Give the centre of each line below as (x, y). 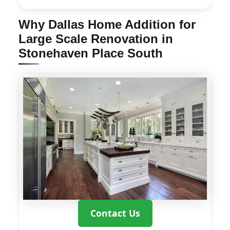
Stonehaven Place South (91, 53)
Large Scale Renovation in (96, 39)
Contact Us (115, 213)
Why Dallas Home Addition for (107, 24)
